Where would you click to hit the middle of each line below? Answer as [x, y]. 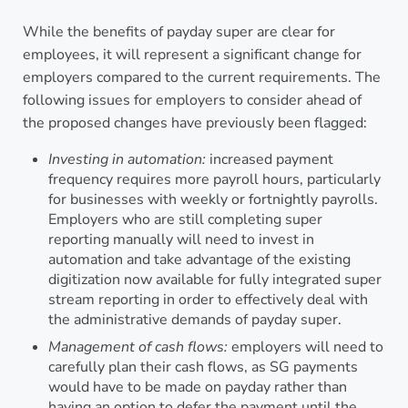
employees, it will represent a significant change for [192, 54]
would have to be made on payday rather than [197, 387]
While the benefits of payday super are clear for [178, 31]
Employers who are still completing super [185, 219]
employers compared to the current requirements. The [201, 77]
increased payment [269, 159]
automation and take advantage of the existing [199, 259]
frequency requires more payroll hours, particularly [214, 179]
